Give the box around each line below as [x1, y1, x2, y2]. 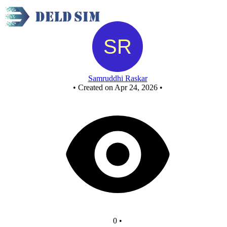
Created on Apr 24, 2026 [78, 83, 158, 92]
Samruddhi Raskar [88, 74, 147, 83]
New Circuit [98, 12, 137, 21]
